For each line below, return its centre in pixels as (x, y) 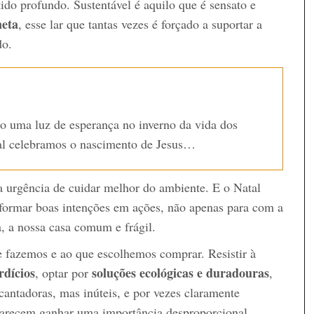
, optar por (63, 272)
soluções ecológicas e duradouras (180, 272)
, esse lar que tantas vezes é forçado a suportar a (140, 23)
